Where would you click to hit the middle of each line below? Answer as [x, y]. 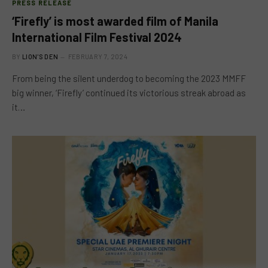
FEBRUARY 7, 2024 [98, 57]
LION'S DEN [40, 57]
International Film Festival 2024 [97, 37]
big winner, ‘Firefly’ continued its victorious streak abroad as [129, 93]
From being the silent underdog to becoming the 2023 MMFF [129, 78]
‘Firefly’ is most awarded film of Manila [115, 21]
